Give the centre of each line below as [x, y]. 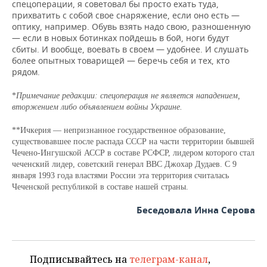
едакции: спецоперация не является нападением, [153, 96]
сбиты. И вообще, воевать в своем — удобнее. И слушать [130, 49]
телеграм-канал [169, 259]
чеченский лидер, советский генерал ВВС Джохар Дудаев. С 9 [124, 164]
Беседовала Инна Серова [196, 210]
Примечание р [41, 96]
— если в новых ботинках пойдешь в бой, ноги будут [121, 38]
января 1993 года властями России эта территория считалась [120, 176]
